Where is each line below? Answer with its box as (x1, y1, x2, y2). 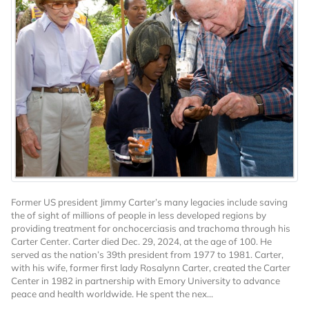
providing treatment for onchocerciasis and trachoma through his (11, 222, 290, 234)
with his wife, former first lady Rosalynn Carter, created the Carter (11, 261, 290, 273)
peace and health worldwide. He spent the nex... (11, 288, 213, 299)
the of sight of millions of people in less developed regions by (11, 209, 266, 221)
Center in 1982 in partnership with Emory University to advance (11, 275, 280, 286)
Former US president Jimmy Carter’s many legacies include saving (11, 196, 288, 208)
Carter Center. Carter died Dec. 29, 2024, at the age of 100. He (11, 235, 272, 247)
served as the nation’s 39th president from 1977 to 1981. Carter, (11, 248, 283, 260)
